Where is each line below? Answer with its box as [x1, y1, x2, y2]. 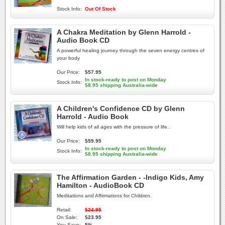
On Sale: [57, 214, 77, 220]
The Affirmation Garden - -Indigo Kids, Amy [57, 173, 204, 181]
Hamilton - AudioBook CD [57, 181, 144, 189]
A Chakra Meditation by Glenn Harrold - [57, 28, 191, 36]
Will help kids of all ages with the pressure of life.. [57, 124, 170, 130]
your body [57, 55, 80, 61]
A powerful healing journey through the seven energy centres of [57, 48, 204, 53]
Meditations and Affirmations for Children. [57, 193, 152, 198]
